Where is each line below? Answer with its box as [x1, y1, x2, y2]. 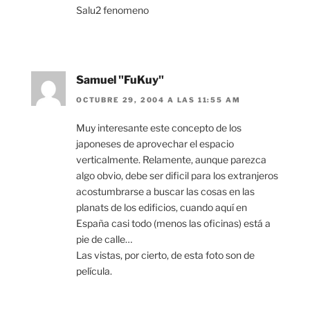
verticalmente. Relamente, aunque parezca [76, 153, 266, 165]
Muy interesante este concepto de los [76, 121, 241, 134]
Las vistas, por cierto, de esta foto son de [76, 248, 255, 261]
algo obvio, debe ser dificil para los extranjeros [76, 169, 278, 181]
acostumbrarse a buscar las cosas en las [76, 185, 255, 197]
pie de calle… [76, 232, 132, 245]
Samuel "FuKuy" [76, 73, 164, 87]
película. [76, 264, 112, 277]
